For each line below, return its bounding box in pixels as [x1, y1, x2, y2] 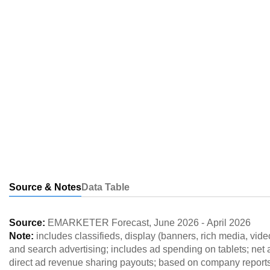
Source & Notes [9, 182, 81, 192]
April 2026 [207, 218, 251, 228]
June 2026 [154, 218, 199, 228]
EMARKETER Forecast [48, 218, 149, 228]
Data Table [81, 182, 130, 192]
